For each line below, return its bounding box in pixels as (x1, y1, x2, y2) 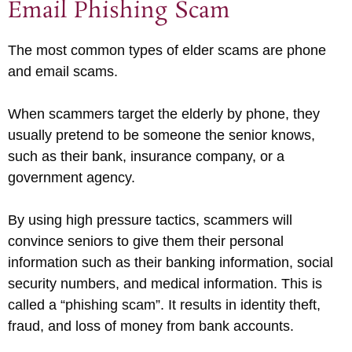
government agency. (8, 169, 135, 185)
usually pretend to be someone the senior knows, (8, 126, 315, 143)
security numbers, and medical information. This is (8, 275, 322, 291)
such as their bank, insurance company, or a (8, 148, 284, 164)
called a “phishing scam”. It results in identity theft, (8, 296, 321, 313)
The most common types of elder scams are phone (8, 42, 326, 58)
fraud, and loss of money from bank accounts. (8, 317, 294, 334)
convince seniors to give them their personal (8, 233, 284, 249)
